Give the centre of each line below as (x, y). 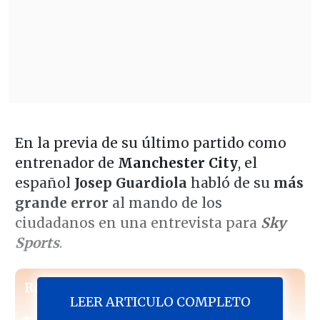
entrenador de (66, 162)
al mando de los (165, 202)
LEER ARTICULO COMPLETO (160, 301)
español (44, 182)
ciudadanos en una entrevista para (137, 222)
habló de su (230, 182)
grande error (61, 202)
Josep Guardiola (130, 182)
